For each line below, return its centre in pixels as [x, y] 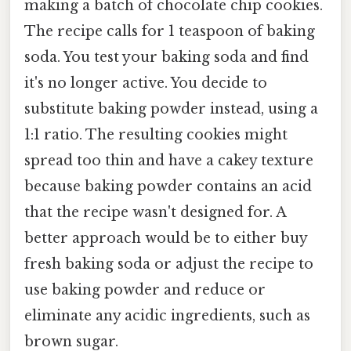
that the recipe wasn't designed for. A [155, 213]
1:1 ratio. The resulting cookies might [156, 135]
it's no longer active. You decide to [146, 83]
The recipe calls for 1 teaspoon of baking [170, 32]
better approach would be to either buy [166, 239]
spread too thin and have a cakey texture [169, 161]
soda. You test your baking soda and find [166, 58]
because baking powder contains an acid [168, 187]
